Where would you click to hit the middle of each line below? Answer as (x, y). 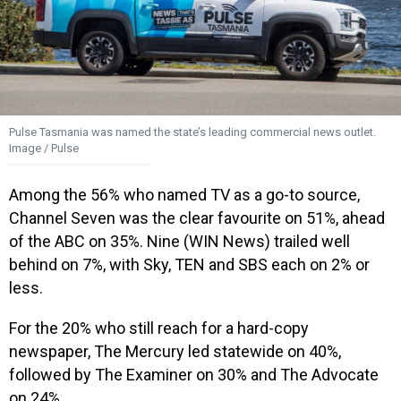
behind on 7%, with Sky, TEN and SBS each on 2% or (189, 264)
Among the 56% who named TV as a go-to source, (184, 194)
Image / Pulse (44, 149)
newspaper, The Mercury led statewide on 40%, (175, 351)
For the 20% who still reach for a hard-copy (159, 328)
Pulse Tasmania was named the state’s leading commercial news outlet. (192, 132)
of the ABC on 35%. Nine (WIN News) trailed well (179, 241)
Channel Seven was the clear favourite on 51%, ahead (197, 218)
